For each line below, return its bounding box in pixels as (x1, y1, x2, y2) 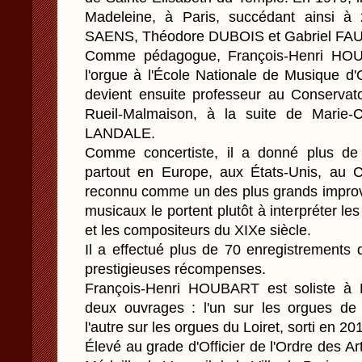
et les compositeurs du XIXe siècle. (85, 222, 311, 238)
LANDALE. (85, 125, 155, 141)
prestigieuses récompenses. (85, 261, 266, 277)
